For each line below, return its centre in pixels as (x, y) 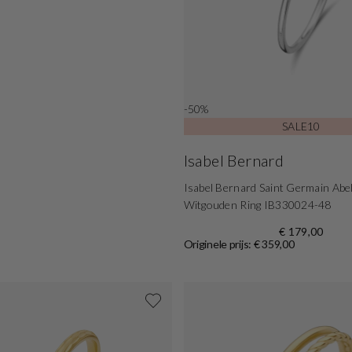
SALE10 (301, 126)
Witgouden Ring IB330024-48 (257, 205)
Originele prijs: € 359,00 (239, 244)
